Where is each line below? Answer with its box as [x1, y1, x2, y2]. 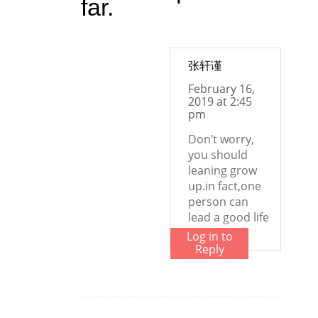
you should [188, 147, 248, 163]
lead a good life [188, 209, 269, 225]
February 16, [188, 81, 255, 97]
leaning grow [188, 163, 257, 178]
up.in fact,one [188, 178, 261, 194]
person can [188, 194, 248, 209]
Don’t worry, [188, 131, 254, 147]
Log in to [186, 229, 233, 244]
